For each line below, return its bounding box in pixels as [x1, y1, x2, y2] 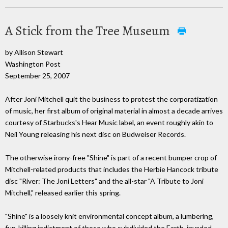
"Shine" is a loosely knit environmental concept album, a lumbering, [5, 212, 214, 221]
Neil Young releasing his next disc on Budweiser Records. [5, 130, 186, 139]
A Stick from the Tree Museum [5, 21, 173, 40]
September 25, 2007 [5, 71, 70, 80]
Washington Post [5, 59, 61, 68]
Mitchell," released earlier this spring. [5, 188, 121, 197]
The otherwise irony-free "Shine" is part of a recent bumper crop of [5, 153, 217, 162]
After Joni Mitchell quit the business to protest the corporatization [5, 95, 218, 104]
